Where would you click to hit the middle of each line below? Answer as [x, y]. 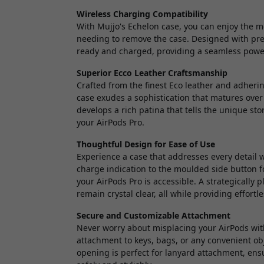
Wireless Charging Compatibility [142, 14]
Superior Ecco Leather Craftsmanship [152, 72]
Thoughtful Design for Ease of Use [146, 144]
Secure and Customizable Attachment [154, 215]
